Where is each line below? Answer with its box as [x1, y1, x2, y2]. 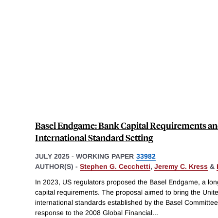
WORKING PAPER [76, 152, 134, 160]
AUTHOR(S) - [35, 162, 80, 170]
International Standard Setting [35, 131, 153, 144]
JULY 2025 [35, 152, 70, 160]
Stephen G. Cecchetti [80, 162, 150, 170]
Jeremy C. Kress [154, 162, 208, 170]
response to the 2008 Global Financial [35, 208, 152, 217]
